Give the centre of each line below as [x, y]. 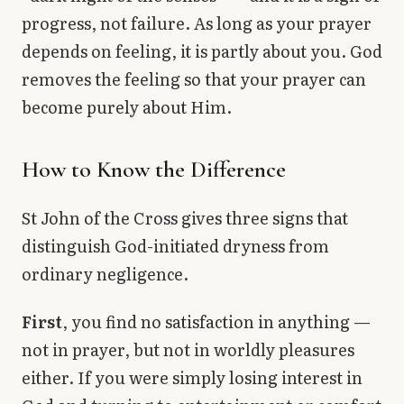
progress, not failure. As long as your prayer [197, 23]
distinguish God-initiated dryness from [175, 245]
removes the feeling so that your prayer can [194, 78]
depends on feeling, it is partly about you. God [202, 50]
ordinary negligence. [105, 273]
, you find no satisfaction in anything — [216, 322]
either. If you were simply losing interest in [192, 378]
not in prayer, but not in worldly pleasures [188, 350]
